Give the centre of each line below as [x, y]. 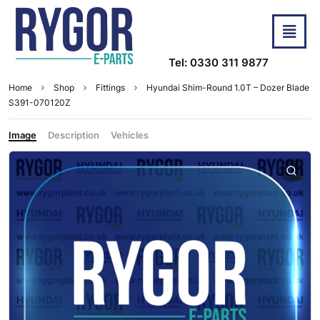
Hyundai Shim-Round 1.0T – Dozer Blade [228, 88]
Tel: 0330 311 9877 [219, 63]
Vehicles [130, 135]
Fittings [110, 88]
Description [74, 135]
